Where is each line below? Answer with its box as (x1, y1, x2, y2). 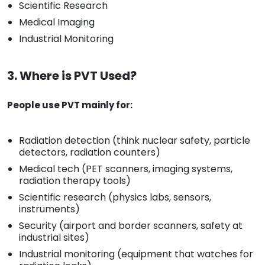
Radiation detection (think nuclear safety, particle (19, 134, 250, 148)
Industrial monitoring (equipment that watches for (19, 247, 253, 261)
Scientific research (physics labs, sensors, (19, 190, 211, 205)
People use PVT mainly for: (7, 99, 132, 112)
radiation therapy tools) (19, 174, 131, 188)
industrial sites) (19, 231, 89, 245)
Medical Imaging (19, 15, 95, 30)
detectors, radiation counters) (19, 146, 160, 160)
